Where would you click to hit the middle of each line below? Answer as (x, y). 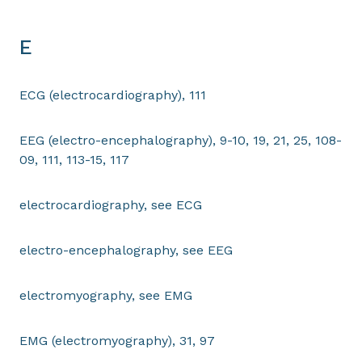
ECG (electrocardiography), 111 (113, 95)
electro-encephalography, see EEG (126, 250)
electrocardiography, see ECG (111, 205)
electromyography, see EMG (106, 295)
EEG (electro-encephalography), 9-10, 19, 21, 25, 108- (181, 140)
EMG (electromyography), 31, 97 (117, 341)
